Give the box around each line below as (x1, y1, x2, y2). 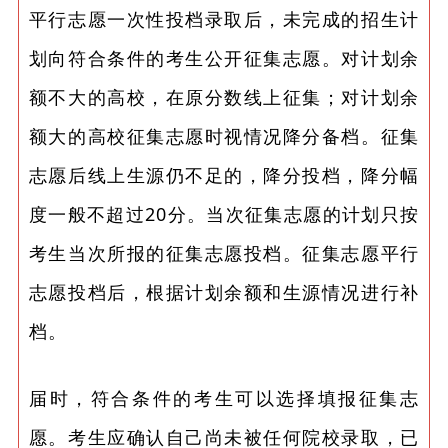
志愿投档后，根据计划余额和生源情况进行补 (28, 280, 420, 305)
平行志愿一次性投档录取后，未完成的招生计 (28, 7, 420, 32)
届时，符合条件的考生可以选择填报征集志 (28, 386, 420, 411)
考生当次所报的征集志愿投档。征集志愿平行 (28, 241, 420, 266)
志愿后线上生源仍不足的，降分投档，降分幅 (28, 163, 420, 188)
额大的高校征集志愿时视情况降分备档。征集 (28, 124, 420, 149)
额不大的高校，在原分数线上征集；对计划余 (28, 85, 420, 110)
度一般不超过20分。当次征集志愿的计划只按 (28, 202, 420, 227)
